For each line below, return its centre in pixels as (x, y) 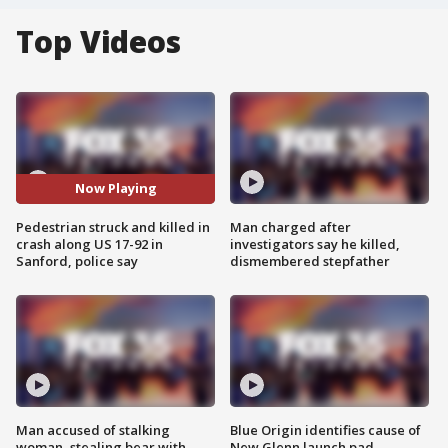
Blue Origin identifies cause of (325, 429)
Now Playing (115, 188)
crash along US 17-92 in (89, 243)
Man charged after (290, 226)
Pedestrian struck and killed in (113, 226)
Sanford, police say (77, 260)
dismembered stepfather (310, 260)
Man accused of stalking (93, 429)
